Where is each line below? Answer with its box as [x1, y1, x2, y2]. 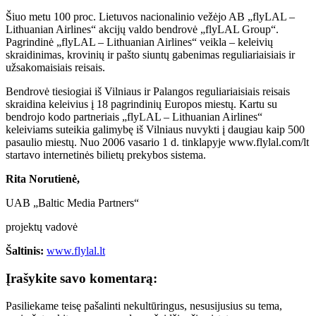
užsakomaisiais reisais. [6, 61, 105, 74]
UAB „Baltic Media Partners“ [6, 197, 139, 209]
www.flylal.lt [47, 245, 105, 257]
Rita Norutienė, [6, 173, 80, 186]
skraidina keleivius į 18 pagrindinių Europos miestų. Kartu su [6, 98, 277, 111]
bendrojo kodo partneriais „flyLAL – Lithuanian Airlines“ [6, 111, 262, 123]
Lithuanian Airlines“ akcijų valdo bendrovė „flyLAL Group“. [6, 23, 279, 36]
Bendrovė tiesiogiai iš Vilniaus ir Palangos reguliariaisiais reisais [6, 85, 290, 98]
